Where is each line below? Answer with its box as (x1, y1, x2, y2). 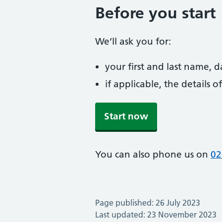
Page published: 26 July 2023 (95, 198, 200, 208)
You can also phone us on (95, 149, 211, 160)
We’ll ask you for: (95, 36, 171, 47)
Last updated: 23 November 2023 (95, 210, 217, 220)
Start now (104, 111, 148, 122)
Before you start (95, 3, 216, 22)
